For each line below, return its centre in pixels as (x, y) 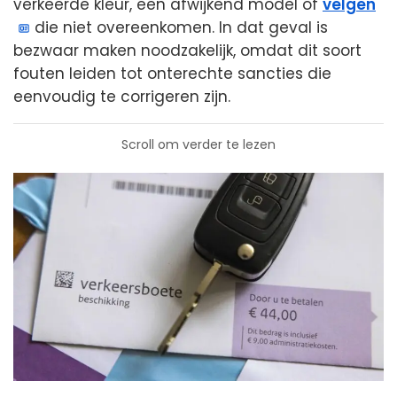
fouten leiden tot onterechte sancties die (172, 73)
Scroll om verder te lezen (198, 144)
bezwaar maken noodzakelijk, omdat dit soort (187, 50)
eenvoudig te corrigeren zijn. (122, 96)
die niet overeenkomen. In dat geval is (179, 27)
